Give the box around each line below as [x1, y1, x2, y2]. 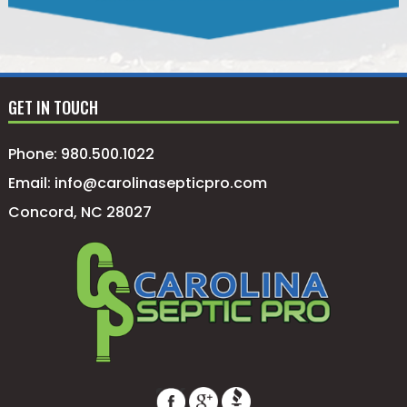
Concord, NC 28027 [7, 202, 152, 223]
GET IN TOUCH [7, 95, 98, 120]
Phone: [7, 144, 61, 165]
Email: [7, 173, 55, 194]
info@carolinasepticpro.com [54, 173, 267, 194]
